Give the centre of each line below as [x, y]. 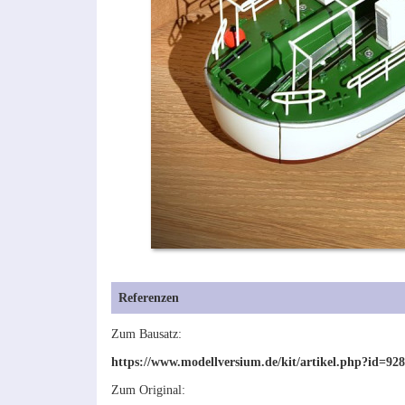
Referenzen [149, 298]
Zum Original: [148, 389]
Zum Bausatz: [148, 333]
